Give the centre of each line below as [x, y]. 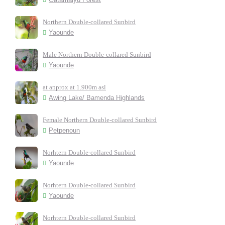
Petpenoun [64, 131]
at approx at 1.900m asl [74, 87]
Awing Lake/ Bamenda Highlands [97, 98]
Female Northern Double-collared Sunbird [100, 120]
